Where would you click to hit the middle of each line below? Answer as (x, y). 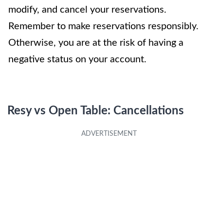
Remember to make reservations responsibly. (103, 27)
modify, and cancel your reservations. (87, 10)
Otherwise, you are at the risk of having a (96, 43)
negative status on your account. (77, 60)
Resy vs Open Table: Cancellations (96, 111)
